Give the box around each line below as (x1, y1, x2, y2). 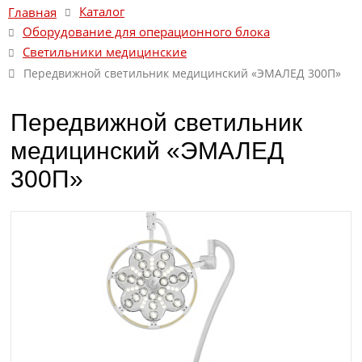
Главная (8, 3, 57, 21)
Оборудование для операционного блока (23, 23, 270, 40)
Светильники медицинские (23, 44, 187, 61)
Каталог (79, 3, 124, 20)
